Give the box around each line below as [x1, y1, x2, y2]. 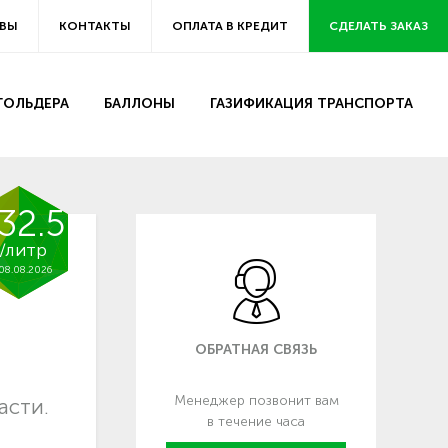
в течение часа [207, 412, 305, 430]
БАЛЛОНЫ [104, 94, 175, 112]
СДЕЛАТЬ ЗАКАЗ [329, 19, 428, 33]
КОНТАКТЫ [59, 19, 131, 33]
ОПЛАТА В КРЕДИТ [172, 19, 288, 33]
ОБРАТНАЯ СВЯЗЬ [195, 340, 317, 358]
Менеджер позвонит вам [173, 391, 339, 409]
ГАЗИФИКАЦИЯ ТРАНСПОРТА [210, 94, 413, 112]
